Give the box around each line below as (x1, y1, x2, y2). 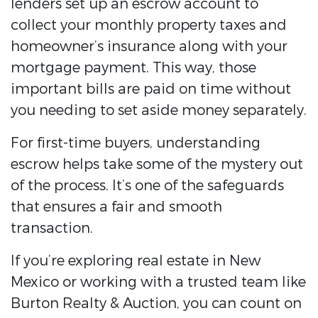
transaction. (11, 219, 93, 238)
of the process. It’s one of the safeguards (11, 176, 284, 196)
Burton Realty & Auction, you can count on (11, 294, 302, 314)
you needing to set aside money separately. (11, 101, 307, 121)
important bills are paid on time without (11, 79, 291, 99)
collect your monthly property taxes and (11, 16, 287, 35)
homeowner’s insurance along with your (11, 37, 287, 57)
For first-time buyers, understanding (11, 133, 261, 153)
